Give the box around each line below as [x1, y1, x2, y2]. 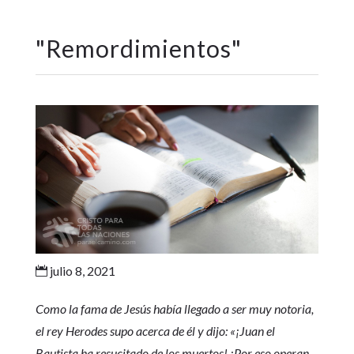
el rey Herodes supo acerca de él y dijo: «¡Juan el [35, 323, 275, 339]
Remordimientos [45, 34, 232, 62]
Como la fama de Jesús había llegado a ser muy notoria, [35, 301, 314, 317]
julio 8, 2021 [47, 263, 115, 279]
